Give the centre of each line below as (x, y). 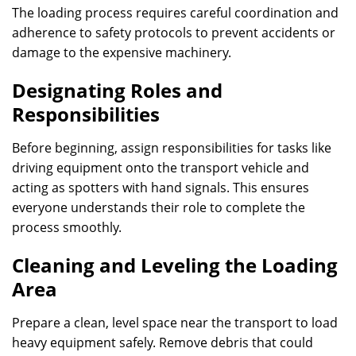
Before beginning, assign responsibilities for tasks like (172, 148)
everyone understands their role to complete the (159, 207)
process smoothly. (67, 227)
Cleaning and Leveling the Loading (175, 265)
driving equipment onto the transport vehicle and (161, 168)
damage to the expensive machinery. (122, 52)
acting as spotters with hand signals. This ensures (161, 188)
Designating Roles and (117, 90)
